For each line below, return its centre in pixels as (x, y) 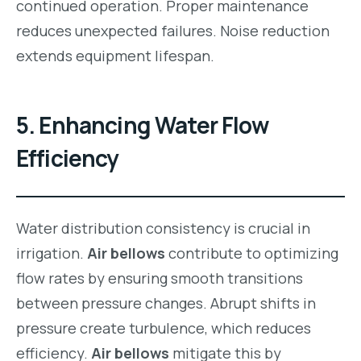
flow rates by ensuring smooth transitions (160, 278)
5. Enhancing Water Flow (142, 125)
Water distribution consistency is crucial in (163, 228)
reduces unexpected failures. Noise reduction (173, 31)
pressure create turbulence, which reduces (164, 328)
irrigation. (52, 253)
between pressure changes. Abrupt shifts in (166, 303)
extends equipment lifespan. (115, 56)
